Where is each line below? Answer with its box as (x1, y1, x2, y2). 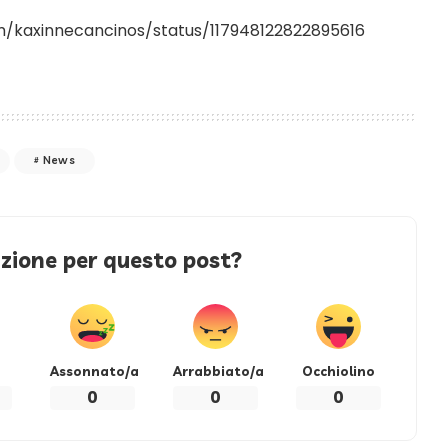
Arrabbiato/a (172, 362, 264, 379)
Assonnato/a (49, 362, 139, 379)
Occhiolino (301, 362, 375, 379)
